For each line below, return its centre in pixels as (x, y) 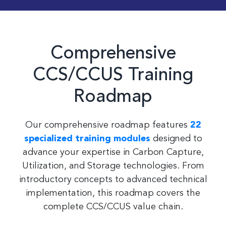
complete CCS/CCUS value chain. (113, 207)
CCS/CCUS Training (113, 76)
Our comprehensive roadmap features (107, 125)
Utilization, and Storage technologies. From (113, 166)
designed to (176, 139)
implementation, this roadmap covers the (113, 193)
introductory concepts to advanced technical (113, 180)
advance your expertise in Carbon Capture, (113, 152)
